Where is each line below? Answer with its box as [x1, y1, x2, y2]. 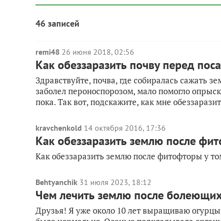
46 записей [36, 18, 79, 29]
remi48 [36, 47, 60, 57]
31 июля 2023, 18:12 [79, 177, 151, 187]
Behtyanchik [36, 177, 77, 187]
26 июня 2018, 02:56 [62, 47, 134, 57]
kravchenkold [36, 123, 82, 133]
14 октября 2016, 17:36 [84, 123, 166, 133]
